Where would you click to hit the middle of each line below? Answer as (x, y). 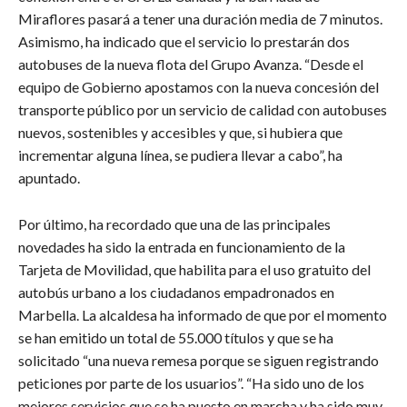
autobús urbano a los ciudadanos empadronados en (176, 292)
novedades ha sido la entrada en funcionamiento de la (182, 246)
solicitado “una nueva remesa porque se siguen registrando (199, 360)
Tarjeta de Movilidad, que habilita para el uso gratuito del (194, 269)
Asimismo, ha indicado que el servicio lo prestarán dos (184, 41)
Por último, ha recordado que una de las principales (174, 223)
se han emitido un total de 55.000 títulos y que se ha (176, 337)
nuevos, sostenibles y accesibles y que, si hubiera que (180, 132)
